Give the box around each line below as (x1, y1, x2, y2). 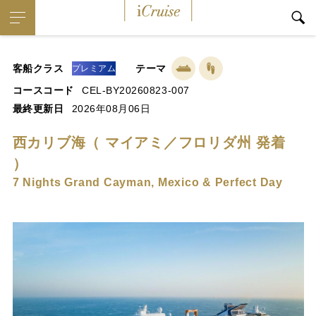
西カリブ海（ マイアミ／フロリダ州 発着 (12, 134, 286, 150)
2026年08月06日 (71, 103, 151, 115)
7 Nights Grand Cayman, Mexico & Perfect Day (12, 176, 283, 188)
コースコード (12, 84, 74, 96)
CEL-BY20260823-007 (82, 84, 190, 96)
